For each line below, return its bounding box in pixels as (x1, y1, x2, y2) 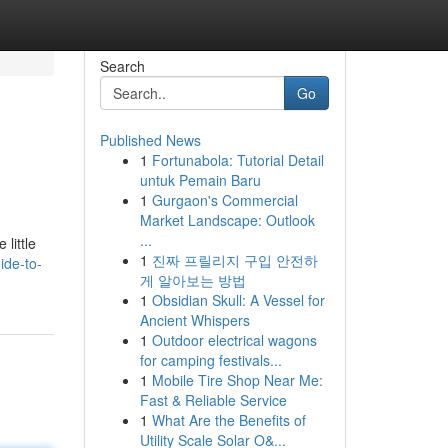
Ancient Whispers (139, 310, 250, 330)
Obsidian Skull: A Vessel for (151, 290, 325, 310)
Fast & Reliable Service (139, 390, 287, 410)
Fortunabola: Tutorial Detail (151, 150, 324, 170)
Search (99, 56, 145, 76)
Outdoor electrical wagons (151, 330, 317, 350)
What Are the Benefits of (151, 410, 306, 430)
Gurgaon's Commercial (151, 190, 298, 210)
